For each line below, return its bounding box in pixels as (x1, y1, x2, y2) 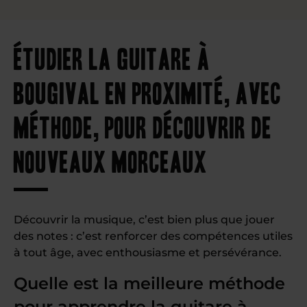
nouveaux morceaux (14, 144, 207, 176)
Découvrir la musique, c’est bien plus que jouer (14, 213, 275, 226)
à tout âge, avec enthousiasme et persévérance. (14, 246, 282, 259)
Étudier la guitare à (14, 41, 210, 73)
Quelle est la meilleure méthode (14, 273, 285, 293)
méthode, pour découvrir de (14, 110, 272, 142)
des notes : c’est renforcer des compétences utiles (14, 230, 293, 243)
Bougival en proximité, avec (14, 75, 282, 108)
